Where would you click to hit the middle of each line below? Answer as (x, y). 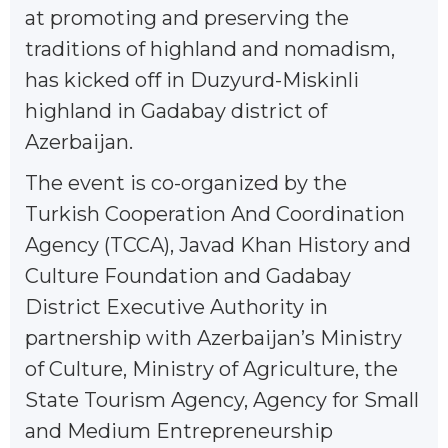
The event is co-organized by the (186, 182)
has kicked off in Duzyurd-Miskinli (192, 79)
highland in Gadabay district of (176, 110)
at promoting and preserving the (187, 17)
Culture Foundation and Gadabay (188, 275)
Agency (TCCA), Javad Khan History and (218, 244)
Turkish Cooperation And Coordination (215, 213)
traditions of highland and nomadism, (210, 48)
